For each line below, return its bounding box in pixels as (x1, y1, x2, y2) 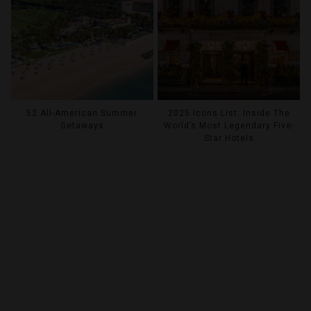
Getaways (60, 121, 104, 131)
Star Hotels (203, 133, 254, 144)
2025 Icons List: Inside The (167, 108, 290, 119)
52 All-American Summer (26, 108, 138, 119)
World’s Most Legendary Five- (163, 121, 294, 131)
